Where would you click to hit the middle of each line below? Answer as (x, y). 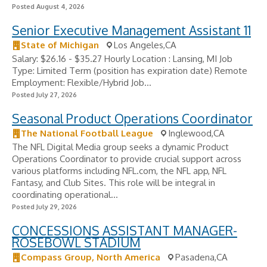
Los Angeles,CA (145, 45)
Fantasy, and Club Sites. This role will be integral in (114, 183)
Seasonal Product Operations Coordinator (132, 118)
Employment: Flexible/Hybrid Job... (82, 83)
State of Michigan (60, 45)
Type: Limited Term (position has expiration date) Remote (130, 71)
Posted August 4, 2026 (48, 7)
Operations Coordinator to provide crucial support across (127, 159)
